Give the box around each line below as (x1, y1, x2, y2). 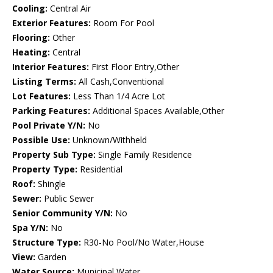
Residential (77, 163, 122, 175)
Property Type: (12, 163, 77, 175)
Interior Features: (12, 61, 89, 73)
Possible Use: (12, 134, 70, 146)
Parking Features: (12, 105, 90, 117)
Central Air (48, 2, 91, 15)
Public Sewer (41, 193, 94, 205)
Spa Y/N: (12, 222, 48, 234)
